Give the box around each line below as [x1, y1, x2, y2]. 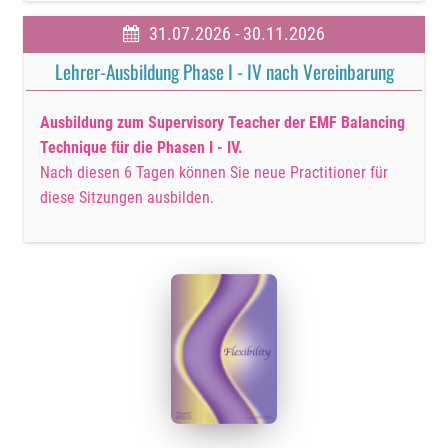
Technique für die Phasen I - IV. [40, 138, 244, 158]
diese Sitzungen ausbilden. [40, 188, 215, 208]
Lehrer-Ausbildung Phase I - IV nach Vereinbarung [54, 57, 394, 87]
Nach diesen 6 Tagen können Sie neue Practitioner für [40, 163, 389, 183]
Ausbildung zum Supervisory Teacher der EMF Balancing [40, 113, 406, 133]
